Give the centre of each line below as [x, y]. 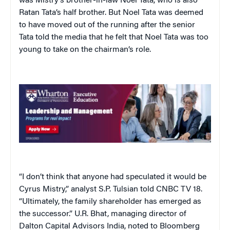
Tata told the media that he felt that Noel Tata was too [114, 37]
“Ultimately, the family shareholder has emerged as [110, 202]
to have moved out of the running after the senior [107, 25]
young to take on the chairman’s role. [85, 50]
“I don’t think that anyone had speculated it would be [113, 177]
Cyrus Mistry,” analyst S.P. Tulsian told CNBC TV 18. [111, 190]
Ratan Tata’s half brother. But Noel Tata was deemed [111, 13]
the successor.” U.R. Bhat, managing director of [103, 214]
